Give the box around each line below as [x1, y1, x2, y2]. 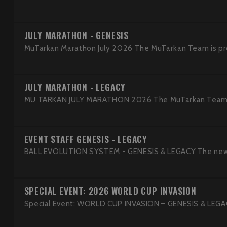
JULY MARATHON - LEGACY [24, 80, 126, 94]
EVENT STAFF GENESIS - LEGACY [24, 132, 147, 145]
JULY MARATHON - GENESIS [24, 28, 129, 42]
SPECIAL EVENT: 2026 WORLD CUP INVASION [24, 184, 197, 198]
